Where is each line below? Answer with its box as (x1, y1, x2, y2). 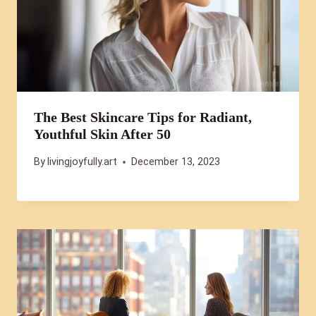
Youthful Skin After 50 (34, 126, 171, 142)
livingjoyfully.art (47, 156, 118, 169)
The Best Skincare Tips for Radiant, (34, 109, 252, 126)
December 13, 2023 (131, 156, 221, 169)
